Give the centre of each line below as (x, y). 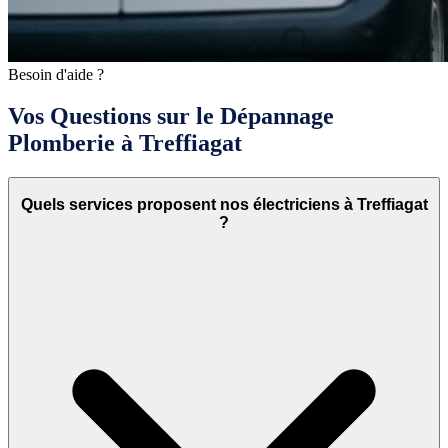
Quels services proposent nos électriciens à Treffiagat (224, 204)
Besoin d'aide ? (56, 74)
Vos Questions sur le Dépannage (171, 116)
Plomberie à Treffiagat (125, 143)
